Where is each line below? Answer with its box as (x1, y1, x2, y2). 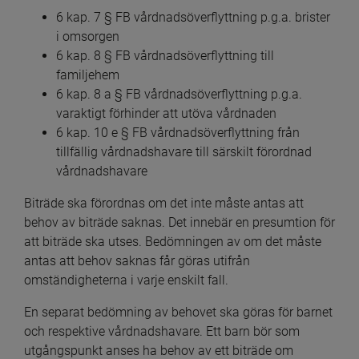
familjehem (56, 67, 119, 83)
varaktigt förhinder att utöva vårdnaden (56, 106, 276, 122)
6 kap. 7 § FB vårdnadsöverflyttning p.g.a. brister (56, 10, 330, 26)
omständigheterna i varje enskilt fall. (24, 272, 228, 288)
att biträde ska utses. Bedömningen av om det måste (24, 234, 321, 250)
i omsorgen (56, 29, 119, 45)
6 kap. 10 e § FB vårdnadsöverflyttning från (56, 125, 300, 141)
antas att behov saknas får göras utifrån (24, 253, 250, 269)
